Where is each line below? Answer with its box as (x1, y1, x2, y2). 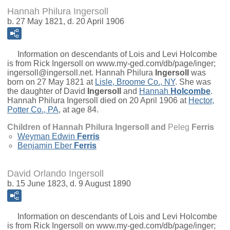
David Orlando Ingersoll (7, 168, 104, 179)
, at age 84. (59, 105, 99, 114)
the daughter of (7, 87, 64, 96)
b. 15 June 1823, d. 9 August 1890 (7, 179, 131, 188)
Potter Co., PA (7, 105, 59, 114)
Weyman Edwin (17, 132, 75, 141)
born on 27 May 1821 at (7, 78, 95, 87)
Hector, (188, 96, 214, 105)
